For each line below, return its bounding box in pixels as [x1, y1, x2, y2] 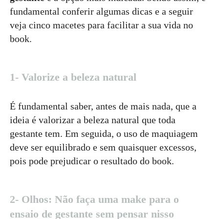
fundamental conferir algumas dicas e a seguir [10, 6, 193, 17]
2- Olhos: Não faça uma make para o [10, 193, 179, 206]
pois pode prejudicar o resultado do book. [10, 155, 174, 167]
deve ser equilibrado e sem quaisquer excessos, [10, 142, 197, 153]
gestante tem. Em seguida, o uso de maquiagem [10, 128, 198, 139]
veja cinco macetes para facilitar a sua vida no [10, 20, 193, 31]
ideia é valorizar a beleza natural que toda [10, 114, 175, 126]
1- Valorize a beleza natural [10, 71, 136, 84]
